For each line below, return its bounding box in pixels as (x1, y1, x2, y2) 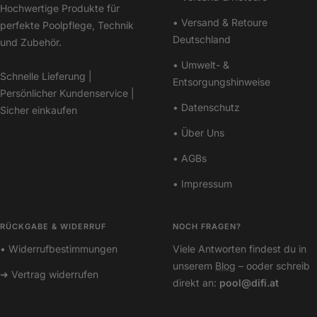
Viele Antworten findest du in (173, 243, 306, 255)
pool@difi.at (219, 277, 279, 289)
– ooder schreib (236, 260, 310, 272)
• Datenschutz (173, 101, 240, 114)
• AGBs (173, 152, 207, 165)
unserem (173, 260, 215, 272)
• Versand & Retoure (173, 16, 267, 29)
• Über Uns (173, 127, 224, 139)
